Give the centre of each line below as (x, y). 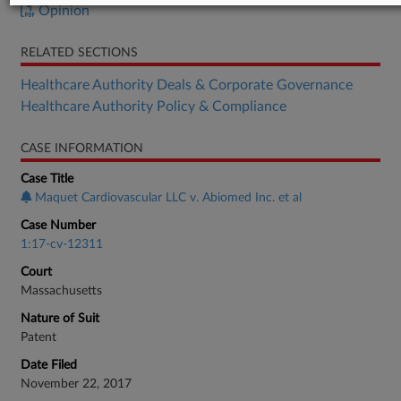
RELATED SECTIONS (79, 53)
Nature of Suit (60, 319)
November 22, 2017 (76, 384)
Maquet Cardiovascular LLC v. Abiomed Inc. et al (168, 198)
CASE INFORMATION (82, 149)
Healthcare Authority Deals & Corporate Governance (187, 85)
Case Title (47, 179)
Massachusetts (61, 291)
